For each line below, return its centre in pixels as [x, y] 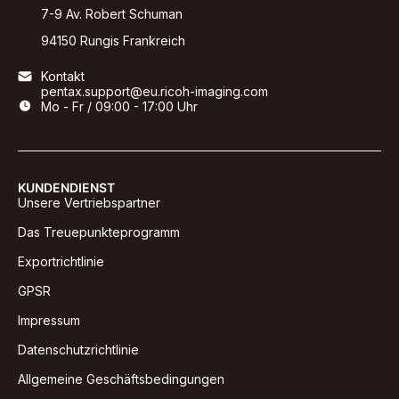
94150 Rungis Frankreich [113, 40]
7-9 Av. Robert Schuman [112, 13]
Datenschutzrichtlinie [78, 349]
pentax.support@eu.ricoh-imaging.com [155, 91]
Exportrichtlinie [61, 261]
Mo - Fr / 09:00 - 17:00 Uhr [119, 106]
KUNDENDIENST [66, 187]
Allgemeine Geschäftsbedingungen [121, 379]
